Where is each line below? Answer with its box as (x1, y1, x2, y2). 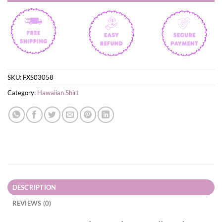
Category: (7, 89, 37, 97)
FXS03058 (23, 73, 54, 82)
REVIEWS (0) (12, 199, 52, 208)
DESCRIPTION (12, 183, 56, 192)
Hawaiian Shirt (37, 89, 79, 97)
